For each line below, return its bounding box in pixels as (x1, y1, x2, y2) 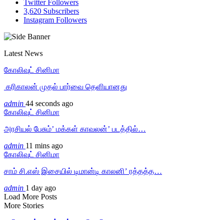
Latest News (4, 49, 43, 57)
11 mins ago (26, 141, 63, 150)
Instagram (24, 15, 54, 24)
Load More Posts (4, 192, 57, 201)
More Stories (4, 201, 44, 210)
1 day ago (26, 183, 56, 192)
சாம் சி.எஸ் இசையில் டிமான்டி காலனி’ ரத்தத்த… (4, 166, 162, 175)
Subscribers (43, 6, 79, 15)
